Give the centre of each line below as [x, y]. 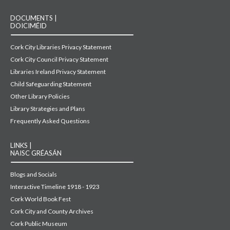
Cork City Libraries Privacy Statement [61, 47]
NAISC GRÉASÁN [36, 153]
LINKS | [21, 146]
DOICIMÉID [28, 26]
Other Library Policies [40, 97]
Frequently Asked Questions [50, 121]
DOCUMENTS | [34, 18]
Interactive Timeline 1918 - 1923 [55, 187]
